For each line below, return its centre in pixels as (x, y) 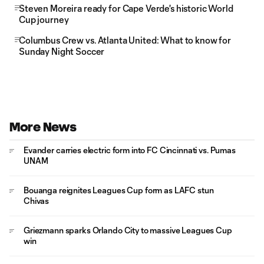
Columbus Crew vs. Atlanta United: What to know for (125, 40)
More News (43, 127)
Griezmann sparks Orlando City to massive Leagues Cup (128, 230)
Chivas (37, 201)
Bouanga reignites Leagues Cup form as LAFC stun (119, 190)
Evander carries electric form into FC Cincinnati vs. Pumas (130, 150)
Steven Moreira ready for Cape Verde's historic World (126, 8)
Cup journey (44, 19)
